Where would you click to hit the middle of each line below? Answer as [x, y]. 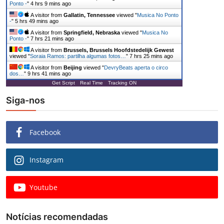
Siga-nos [25, 100]
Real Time [91, 83]
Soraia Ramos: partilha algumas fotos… [78, 56]
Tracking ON [122, 83]
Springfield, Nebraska [92, 33]
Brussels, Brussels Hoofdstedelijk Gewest [119, 50]
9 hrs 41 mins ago [49, 74]
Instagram [46, 160]
